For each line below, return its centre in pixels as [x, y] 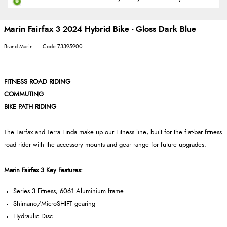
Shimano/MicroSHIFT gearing [54, 204]
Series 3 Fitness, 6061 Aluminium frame [68, 191]
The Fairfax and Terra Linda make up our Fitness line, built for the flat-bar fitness [113, 132]
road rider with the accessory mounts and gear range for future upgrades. [105, 145]
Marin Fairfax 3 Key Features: [43, 170]
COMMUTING [24, 94]
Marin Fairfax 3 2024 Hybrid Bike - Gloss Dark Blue [100, 29]
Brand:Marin [18, 46]
